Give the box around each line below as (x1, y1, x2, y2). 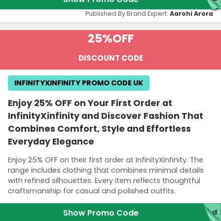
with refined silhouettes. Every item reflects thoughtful (8, 175, 200, 185)
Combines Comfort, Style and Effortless (8, 122, 191, 135)
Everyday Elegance (8, 135, 94, 147)
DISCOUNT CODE (78, 52, 143, 63)
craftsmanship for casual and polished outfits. (8, 185, 176, 196)
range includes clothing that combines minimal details (8, 165, 204, 175)
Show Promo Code (63, 207, 139, 219)
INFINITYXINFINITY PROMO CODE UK (14, 77, 143, 88)
